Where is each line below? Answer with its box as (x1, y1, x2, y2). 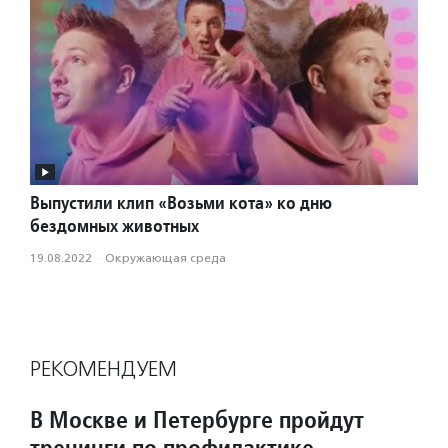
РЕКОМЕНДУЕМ (30, 356, 177, 383)
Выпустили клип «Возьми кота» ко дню (30, 191, 332, 215)
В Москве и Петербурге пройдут (30, 404, 364, 436)
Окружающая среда (105, 251, 226, 266)
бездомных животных (30, 214, 199, 238)
